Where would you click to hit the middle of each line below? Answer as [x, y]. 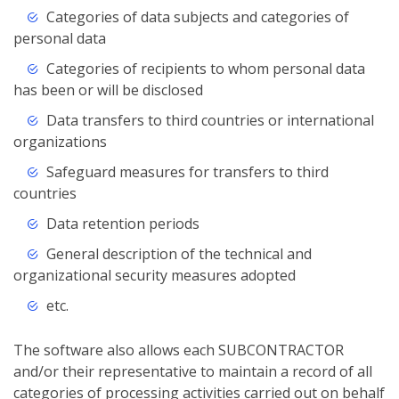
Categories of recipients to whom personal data [205, 69]
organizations [60, 142]
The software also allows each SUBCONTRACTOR [179, 350]
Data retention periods [122, 224]
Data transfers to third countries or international [210, 121]
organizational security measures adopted [155, 276]
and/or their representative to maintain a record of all [193, 372]
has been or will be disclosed [108, 90]
